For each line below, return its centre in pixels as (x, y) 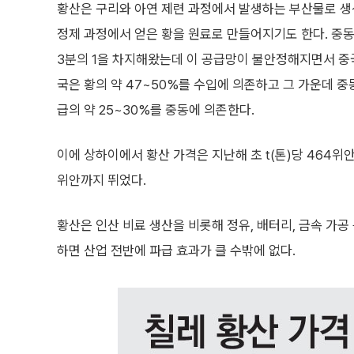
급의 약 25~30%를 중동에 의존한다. (156, 110)
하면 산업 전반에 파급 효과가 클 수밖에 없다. (176, 250)
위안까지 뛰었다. (102, 180)
